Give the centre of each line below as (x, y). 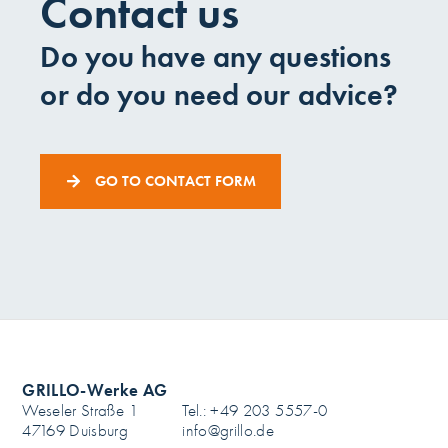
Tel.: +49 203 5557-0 (255, 411)
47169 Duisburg (75, 431)
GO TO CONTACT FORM (176, 181)
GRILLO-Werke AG (95, 390)
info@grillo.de (228, 431)
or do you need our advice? (219, 95)
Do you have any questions (216, 57)
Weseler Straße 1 (80, 411)
